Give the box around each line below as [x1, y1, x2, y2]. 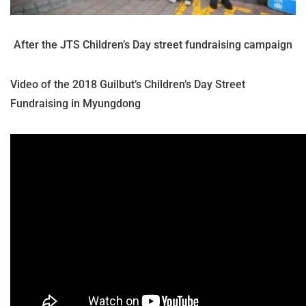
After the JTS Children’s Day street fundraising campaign [14, 38, 292, 52]
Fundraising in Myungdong [10, 97, 141, 111]
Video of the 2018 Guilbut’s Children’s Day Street [10, 78, 245, 92]
